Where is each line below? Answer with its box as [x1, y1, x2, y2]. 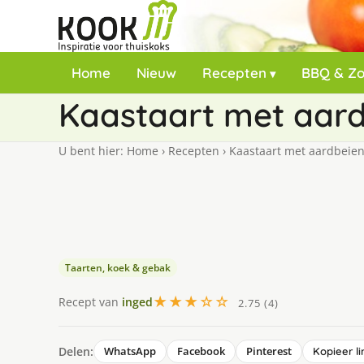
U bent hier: [58, 143, 127, 158]
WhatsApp [104, 344, 156, 358]
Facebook [177, 344, 225, 358]
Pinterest [246, 344, 292, 358]
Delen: [58, 343, 93, 359]
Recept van [58, 293, 122, 310]
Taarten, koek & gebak [65, 261, 171, 275]
